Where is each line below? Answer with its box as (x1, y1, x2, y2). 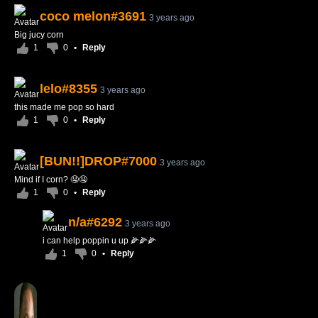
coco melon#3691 (40, 9, 146, 23)
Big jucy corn (14, 30, 64, 40)
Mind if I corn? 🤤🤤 (14, 175, 87, 185)
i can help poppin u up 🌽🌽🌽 (43, 236, 156, 246)
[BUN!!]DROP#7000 (40, 154, 157, 168)
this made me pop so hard (14, 102, 114, 112)
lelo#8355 (40, 82, 97, 96)
